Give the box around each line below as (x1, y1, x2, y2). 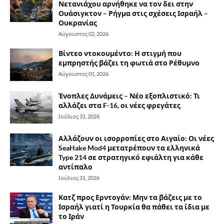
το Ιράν (58, 212, 84, 220)
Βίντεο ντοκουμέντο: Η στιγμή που (58, 49, 181, 57)
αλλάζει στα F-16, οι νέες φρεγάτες (58, 101, 180, 109)
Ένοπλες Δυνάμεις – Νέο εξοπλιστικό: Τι (58, 91, 200, 100)
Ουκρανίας (58, 18, 97, 27)
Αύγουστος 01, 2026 (58, 70, 108, 77)
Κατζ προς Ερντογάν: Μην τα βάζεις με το (58, 193, 202, 201)
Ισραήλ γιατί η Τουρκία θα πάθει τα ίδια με (58, 202, 209, 211)
